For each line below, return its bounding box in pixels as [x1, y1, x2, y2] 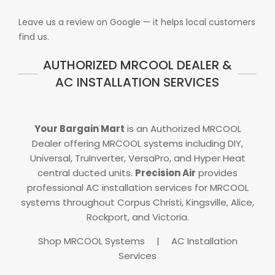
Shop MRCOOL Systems [37, 234, 147, 248]
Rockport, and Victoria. [86, 211, 189, 224]
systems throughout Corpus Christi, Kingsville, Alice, [21, 196, 254, 209]
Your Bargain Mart [34, 122, 125, 136]
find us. [18, 31, 49, 44]
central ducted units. [37, 166, 135, 180]
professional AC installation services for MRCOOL [26, 181, 249, 195]
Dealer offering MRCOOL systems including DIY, [32, 137, 243, 150]
